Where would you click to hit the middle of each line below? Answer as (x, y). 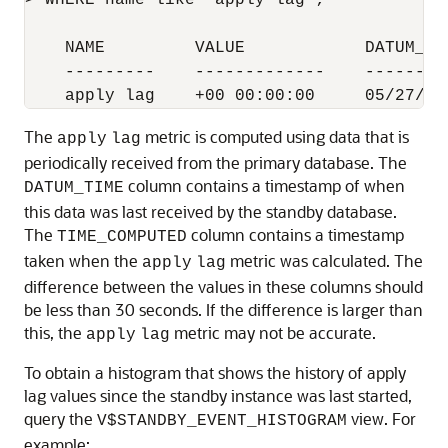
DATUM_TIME (74, 188)
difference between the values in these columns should (223, 286)
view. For (381, 418)
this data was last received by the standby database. (210, 211)
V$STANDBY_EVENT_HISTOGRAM (222, 421)
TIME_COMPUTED (122, 237)
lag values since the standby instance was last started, (218, 395)
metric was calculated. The (324, 260)
